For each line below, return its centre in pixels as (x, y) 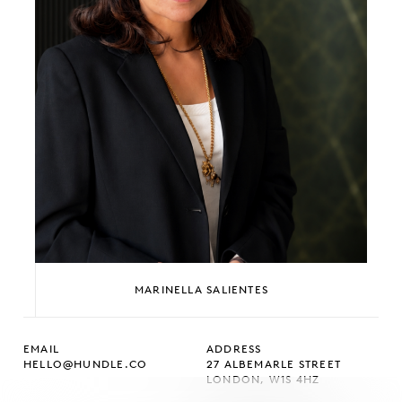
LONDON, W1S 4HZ (263, 380)
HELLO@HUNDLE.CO (86, 365)
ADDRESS (234, 350)
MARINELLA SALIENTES (201, 290)
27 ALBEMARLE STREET (274, 365)
